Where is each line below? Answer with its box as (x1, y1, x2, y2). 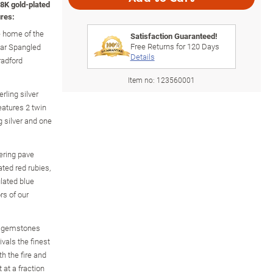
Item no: (128, 74, 157, 85)
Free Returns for (130, 40, 187, 52)
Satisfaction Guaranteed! (130, 30, 218, 41)
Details (130, 51, 155, 62)
